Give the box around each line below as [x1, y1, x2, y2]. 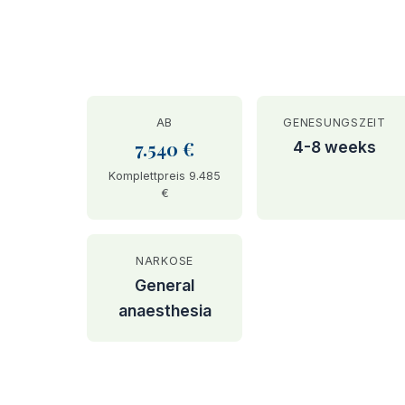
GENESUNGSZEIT [283, 116, 386, 129]
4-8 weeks [293, 137, 376, 156]
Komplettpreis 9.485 [108, 169, 221, 183]
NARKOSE [135, 254, 194, 268]
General [135, 276, 194, 295]
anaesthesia [118, 301, 212, 320]
